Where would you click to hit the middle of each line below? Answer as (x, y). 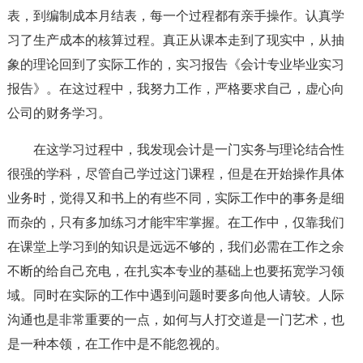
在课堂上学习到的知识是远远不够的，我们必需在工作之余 (175, 247)
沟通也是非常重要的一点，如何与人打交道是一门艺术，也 (175, 320)
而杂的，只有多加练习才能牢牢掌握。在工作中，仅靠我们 (175, 222)
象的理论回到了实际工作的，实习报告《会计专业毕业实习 (175, 64)
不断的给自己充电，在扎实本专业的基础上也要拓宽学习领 (175, 271)
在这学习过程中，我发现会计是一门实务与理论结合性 (188, 149)
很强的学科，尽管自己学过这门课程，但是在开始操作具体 (175, 174)
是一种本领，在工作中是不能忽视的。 (117, 344)
